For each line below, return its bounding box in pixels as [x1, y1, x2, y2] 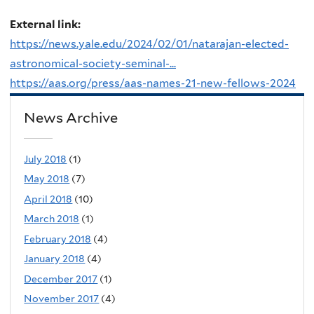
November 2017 [24, 293, 100, 305]
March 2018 [24, 213, 80, 225]
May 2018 [24, 173, 70, 185]
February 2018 [24, 233, 92, 245]
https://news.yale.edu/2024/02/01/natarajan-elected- [10, 37, 289, 51]
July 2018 [24, 153, 67, 165]
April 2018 [24, 193, 73, 205]
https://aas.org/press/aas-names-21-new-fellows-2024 [10, 76, 296, 90]
